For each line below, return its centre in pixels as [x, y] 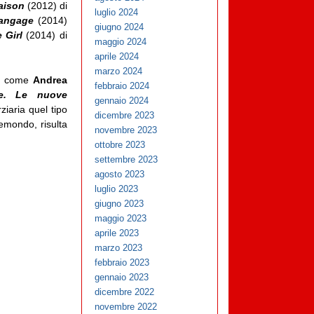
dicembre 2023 [125, 116]
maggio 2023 [121, 219]
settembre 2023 [127, 160]
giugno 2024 [120, 27]
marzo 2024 [119, 71]
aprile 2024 [117, 57]
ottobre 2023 [120, 145]
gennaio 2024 [122, 101]
